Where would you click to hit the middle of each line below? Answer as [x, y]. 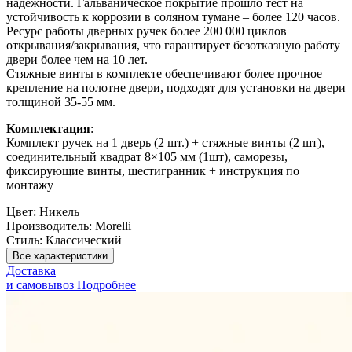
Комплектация [48, 129]
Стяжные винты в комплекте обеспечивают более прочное [164, 74]
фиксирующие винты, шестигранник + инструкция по [153, 171]
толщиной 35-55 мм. [61, 102]
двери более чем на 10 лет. [77, 60]
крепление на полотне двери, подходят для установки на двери [176, 88]
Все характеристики [60, 256]
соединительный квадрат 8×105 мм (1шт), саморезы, [147, 157]
